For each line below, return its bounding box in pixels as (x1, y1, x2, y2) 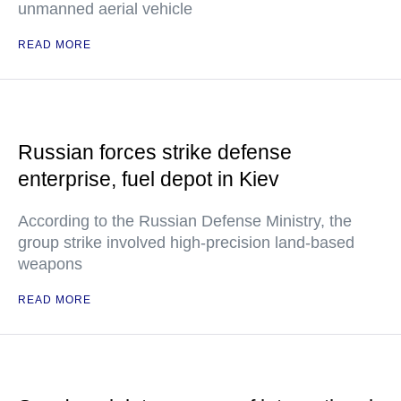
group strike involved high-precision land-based (18, 234, 354, 252)
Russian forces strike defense (18, 141, 292, 164)
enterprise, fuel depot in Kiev (18, 167, 279, 191)
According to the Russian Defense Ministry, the (18, 212, 352, 230)
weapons (18, 255, 82, 273)
